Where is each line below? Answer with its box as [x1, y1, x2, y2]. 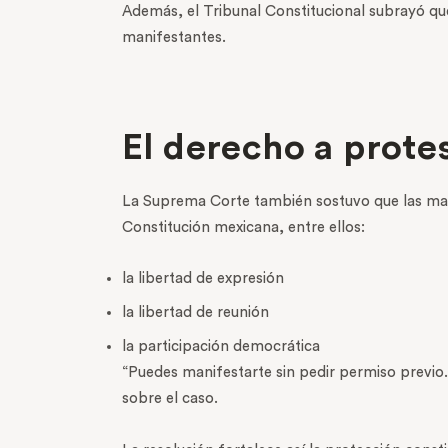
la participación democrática [122, 339, 320, 355]
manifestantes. [122, 30, 226, 46]
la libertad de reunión [122, 305, 269, 321]
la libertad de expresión [122, 271, 284, 287]
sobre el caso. [122, 391, 218, 407]
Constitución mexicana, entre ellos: [122, 219, 365, 235]
